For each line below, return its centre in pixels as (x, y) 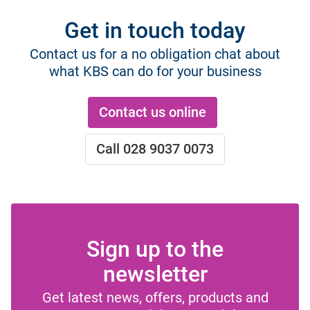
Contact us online (152, 112)
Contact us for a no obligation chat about (155, 54)
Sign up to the (155, 249)
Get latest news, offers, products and (155, 297)
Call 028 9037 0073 (155, 149)
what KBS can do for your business (155, 71)
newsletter (155, 274)
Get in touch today (155, 30)
